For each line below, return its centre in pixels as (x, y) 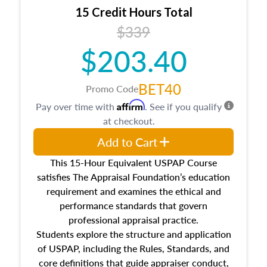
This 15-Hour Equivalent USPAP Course (133, 162)
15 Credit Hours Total (133, 12)
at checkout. (129, 120)
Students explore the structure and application (133, 234)
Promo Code (112, 88)
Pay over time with (76, 106)
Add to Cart (127, 142)
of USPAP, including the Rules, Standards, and (133, 248)
